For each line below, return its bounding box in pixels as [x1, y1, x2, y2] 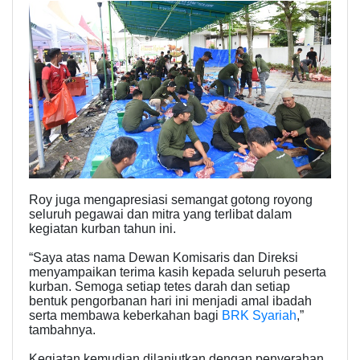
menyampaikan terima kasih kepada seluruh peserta [29, 264, 326, 279]
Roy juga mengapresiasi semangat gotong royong [29, 192, 313, 207]
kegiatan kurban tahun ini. [29, 221, 176, 235]
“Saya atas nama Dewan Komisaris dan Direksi [29, 250, 298, 264]
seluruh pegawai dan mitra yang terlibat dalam [29, 207, 292, 221]
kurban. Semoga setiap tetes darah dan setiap [29, 279, 290, 293]
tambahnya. [29, 322, 96, 337]
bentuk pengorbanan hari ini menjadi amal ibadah [29, 293, 312, 308]
